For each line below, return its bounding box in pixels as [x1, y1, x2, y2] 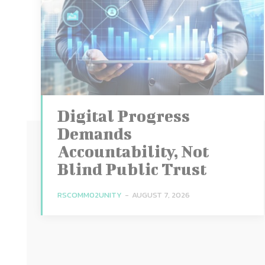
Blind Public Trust [57, 159, 206, 178]
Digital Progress [57, 106, 190, 125]
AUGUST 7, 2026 [131, 189, 190, 201]
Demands [57, 124, 132, 143]
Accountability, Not [57, 141, 209, 160]
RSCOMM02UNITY [57, 189, 122, 201]
